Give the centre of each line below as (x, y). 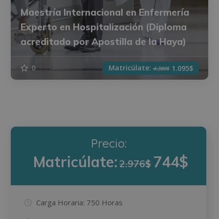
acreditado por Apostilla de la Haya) (104, 41)
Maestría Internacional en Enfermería (105, 12)
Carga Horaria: (61, 202)
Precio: (109, 143)
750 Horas (105, 202)
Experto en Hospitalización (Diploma (104, 27)
